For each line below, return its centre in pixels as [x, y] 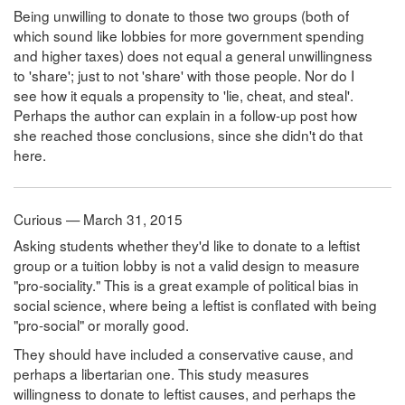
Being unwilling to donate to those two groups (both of [181, 15]
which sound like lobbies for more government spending [189, 35]
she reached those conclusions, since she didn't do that [188, 134]
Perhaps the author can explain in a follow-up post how [185, 114]
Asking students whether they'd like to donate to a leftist [187, 245]
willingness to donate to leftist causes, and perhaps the [185, 393]
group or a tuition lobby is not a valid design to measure [187, 264]
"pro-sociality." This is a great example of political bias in [186, 284]
